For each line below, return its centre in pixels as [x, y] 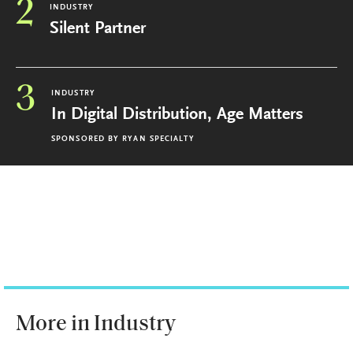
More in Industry [96, 325]
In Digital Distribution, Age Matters [177, 115]
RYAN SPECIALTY [158, 139]
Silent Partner [98, 29]
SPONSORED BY [85, 139]
